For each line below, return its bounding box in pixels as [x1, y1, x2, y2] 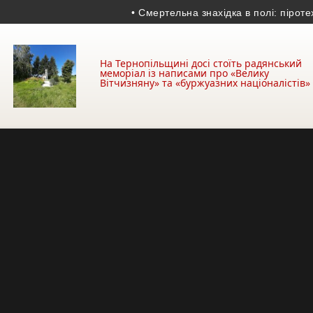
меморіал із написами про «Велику [100, 66, 269, 80]
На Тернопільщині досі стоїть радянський [100, 57, 302, 70]
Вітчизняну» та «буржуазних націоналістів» [100, 76, 310, 89]
